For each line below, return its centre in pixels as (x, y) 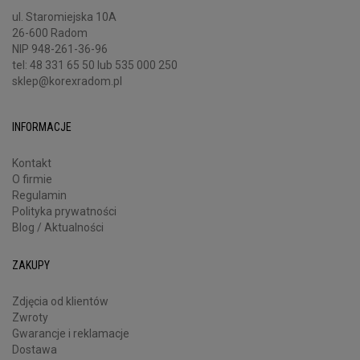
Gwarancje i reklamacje (71, 333)
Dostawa (35, 349)
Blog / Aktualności (58, 227)
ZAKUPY (31, 265)
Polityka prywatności (64, 211)
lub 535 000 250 (137, 65)
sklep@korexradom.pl (67, 81)
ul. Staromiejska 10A (64, 16)
